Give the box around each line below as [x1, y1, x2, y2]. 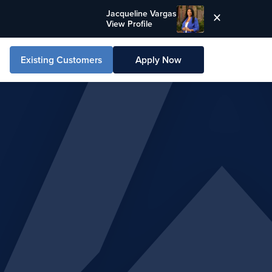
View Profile [106, 18, 152, 30]
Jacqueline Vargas [106, 7, 177, 19]
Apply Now [135, 53, 182, 67]
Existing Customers [21, 53, 102, 67]
